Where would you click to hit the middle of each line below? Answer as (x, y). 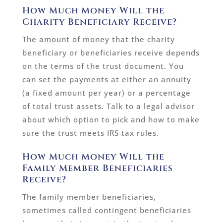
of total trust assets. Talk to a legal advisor (108, 106)
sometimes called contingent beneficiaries (107, 210)
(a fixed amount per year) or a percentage (106, 93)
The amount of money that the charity (98, 39)
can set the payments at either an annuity (107, 79)
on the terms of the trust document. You (103, 66)
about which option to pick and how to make (111, 119)
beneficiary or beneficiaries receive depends (111, 53)
